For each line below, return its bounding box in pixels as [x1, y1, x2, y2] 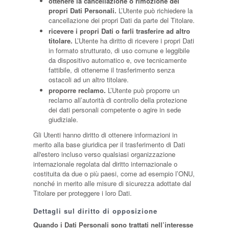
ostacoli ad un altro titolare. [48, 75, 129, 84]
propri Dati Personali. [48, 6, 117, 15]
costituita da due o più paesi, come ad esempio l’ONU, [33, 169, 195, 178]
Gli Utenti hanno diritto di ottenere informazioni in [33, 130, 177, 140]
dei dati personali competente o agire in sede [48, 105, 181, 114]
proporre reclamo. [48, 85, 106, 95]
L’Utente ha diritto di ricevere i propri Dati [72, 36, 194, 45]
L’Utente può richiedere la [116, 6, 193, 15]
